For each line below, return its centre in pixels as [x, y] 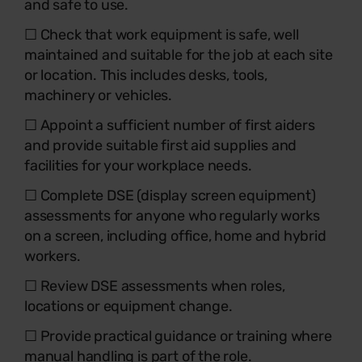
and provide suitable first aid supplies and [161, 145]
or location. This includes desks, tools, [146, 75]
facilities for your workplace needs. [138, 166]
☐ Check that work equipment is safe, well [162, 35]
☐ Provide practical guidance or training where [178, 336]
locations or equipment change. [128, 306]
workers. [53, 256]
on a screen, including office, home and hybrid [175, 236]
